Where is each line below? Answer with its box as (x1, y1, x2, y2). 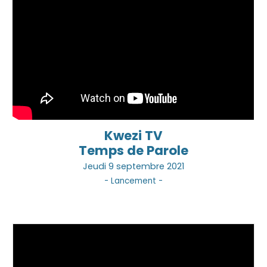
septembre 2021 (114, 160, 184, 172)
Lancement (111, 175, 156, 187)
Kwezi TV (104, 126, 163, 144)
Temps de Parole (79, 141, 188, 159)
